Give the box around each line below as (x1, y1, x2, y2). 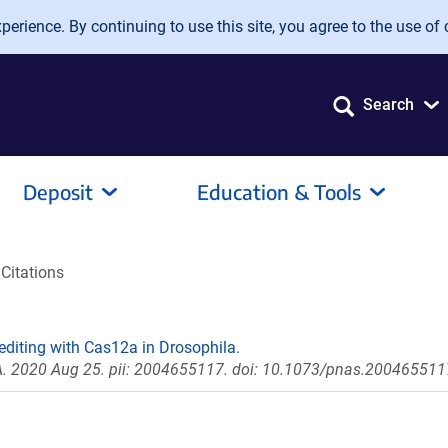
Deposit (23, 179, 93, 204)
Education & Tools (197, 179, 361, 204)
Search (363, 95, 414, 114)
